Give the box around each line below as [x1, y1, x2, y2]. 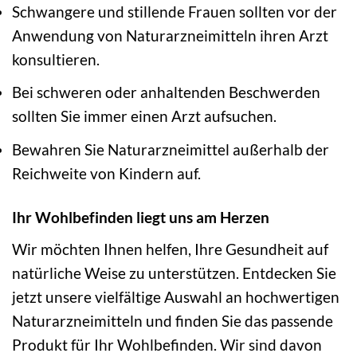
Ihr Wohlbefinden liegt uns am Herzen [12, 207, 269, 226]
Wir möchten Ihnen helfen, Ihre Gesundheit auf [12, 239, 328, 258]
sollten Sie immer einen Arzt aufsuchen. [12, 107, 277, 126]
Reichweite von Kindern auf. [12, 164, 201, 182]
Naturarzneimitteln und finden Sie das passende [12, 311, 333, 330]
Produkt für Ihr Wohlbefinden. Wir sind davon [12, 335, 322, 354]
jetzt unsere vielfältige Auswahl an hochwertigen [12, 287, 339, 306]
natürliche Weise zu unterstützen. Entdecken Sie [12, 263, 336, 282]
